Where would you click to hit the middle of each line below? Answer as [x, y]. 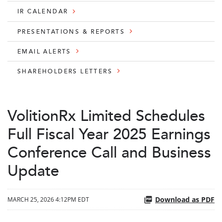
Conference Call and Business [109, 152]
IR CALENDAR [43, 11]
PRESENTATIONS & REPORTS [71, 31]
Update [33, 170]
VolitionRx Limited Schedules [106, 115]
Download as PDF [185, 200]
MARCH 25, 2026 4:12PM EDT [48, 199]
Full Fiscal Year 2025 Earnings [109, 133]
